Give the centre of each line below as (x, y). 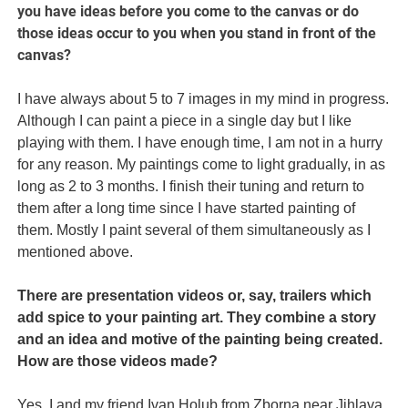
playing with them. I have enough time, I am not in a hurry (200, 143)
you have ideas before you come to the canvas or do (189, 12)
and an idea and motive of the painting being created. (200, 340)
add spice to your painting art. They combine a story (197, 318)
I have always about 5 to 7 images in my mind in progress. (204, 99)
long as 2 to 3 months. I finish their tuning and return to (191, 187)
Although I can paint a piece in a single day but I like (185, 121)
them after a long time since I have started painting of (187, 209)
